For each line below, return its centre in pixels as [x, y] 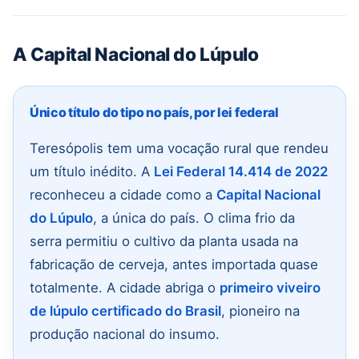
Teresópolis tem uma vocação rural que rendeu [179, 148]
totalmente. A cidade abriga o [125, 287]
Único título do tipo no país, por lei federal [154, 112]
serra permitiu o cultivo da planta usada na [164, 241]
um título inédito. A [92, 171]
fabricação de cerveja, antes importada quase [174, 264]
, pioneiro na [260, 311]
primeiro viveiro [270, 287]
